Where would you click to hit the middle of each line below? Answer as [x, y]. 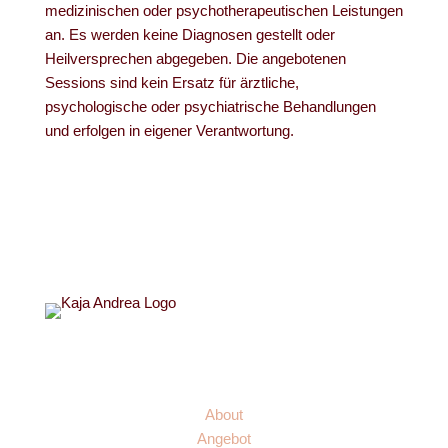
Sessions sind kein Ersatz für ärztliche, [171, 82]
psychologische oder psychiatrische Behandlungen [210, 106]
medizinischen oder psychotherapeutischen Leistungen [223, 10]
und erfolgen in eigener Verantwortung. [169, 130]
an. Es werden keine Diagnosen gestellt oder [189, 34]
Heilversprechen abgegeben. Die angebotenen [195, 58]
